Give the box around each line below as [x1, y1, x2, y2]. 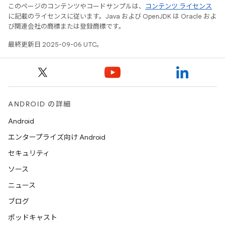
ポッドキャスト [8, 213, 57, 222]
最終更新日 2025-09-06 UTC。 [8, 40, 103, 49]
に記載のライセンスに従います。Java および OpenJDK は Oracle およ [8, 12, 216, 21]
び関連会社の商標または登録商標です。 [8, 22, 125, 31]
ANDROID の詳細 [8, 99, 71, 109]
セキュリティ [8, 149, 50, 158]
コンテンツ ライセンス [145, 2, 212, 11]
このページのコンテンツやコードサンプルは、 [8, 2, 145, 11]
